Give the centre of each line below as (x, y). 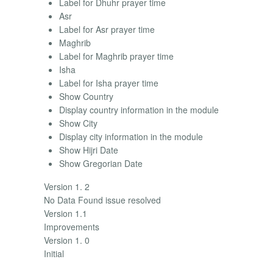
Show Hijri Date (89, 150)
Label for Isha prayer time (109, 83)
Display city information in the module (131, 136)
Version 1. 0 (67, 240)
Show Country (86, 96)
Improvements (72, 226)
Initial (54, 253)
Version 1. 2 (67, 186)
